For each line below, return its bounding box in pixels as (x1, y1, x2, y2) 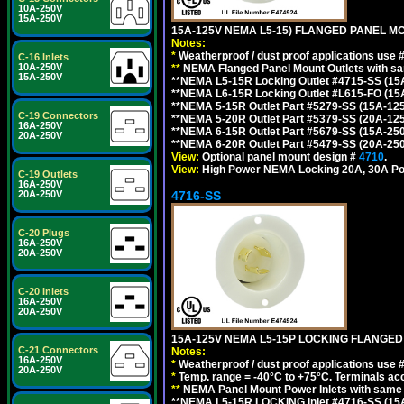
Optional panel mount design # (199, 150, 359, 163)
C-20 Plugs (18, 227, 69, 238)
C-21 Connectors (18, 344, 98, 355)
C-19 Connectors (18, 110, 98, 121)
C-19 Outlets (18, 169, 78, 179)
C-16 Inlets (18, 51, 69, 62)
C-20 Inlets (18, 286, 69, 297)
